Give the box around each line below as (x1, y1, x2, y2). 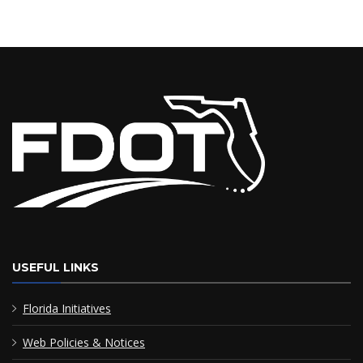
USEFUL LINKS (12, 259, 99, 275)
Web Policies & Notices (23, 334, 145, 350)
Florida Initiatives (23, 300, 111, 316)
